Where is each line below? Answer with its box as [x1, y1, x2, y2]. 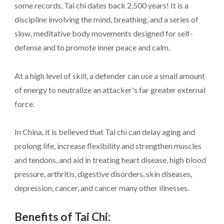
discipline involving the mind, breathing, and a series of [14, 14, 198, 24]
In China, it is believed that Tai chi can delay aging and [14, 127, 195, 137]
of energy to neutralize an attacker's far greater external [14, 84, 205, 94]
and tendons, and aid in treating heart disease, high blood [14, 155, 206, 165]
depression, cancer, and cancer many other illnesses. [14, 183, 189, 193]
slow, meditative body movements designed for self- [14, 28, 193, 38]
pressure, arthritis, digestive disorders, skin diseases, [14, 169, 192, 179]
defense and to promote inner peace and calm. [14, 42, 170, 52]
